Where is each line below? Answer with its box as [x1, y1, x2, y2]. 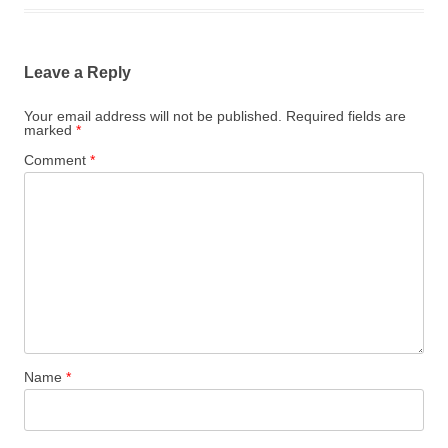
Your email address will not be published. [24, 108, 282, 124]
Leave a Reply [24, 64, 131, 81]
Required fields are [286, 108, 406, 124]
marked [24, 122, 76, 138]
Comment [24, 152, 90, 168]
